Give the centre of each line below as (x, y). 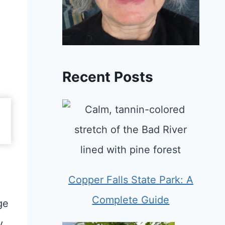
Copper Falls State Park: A (131, 180)
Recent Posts (107, 77)
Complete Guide (131, 200)
